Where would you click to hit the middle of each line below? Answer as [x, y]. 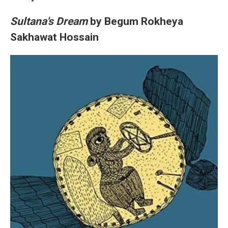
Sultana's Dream [49, 21]
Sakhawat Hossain [54, 37]
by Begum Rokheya [135, 21]
